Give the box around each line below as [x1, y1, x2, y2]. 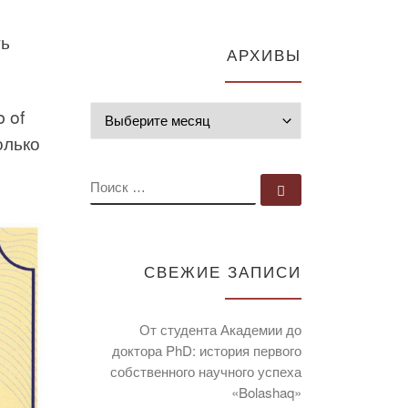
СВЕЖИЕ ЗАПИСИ [144, 260, 301, 283]
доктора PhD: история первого [112, 341, 301, 361]
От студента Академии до [139, 320, 301, 340]
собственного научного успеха [110, 362, 301, 382]
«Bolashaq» [231, 382, 301, 403]
